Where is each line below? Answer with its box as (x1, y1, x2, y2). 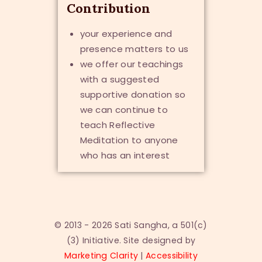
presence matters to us (80, 43, 189, 56)
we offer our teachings (80, 58, 184, 71)
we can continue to (80, 104, 168, 116)
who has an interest (80, 149, 170, 162)
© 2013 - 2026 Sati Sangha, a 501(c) (54, 219, 208, 232)
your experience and (80, 27, 173, 40)
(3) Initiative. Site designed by (66, 235, 196, 247)
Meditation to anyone (80, 134, 178, 147)
